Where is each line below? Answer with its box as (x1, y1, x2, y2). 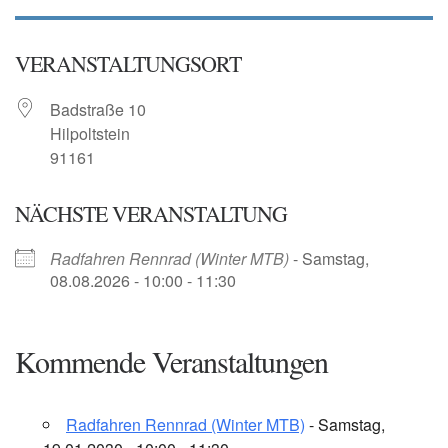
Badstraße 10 (50, 97, 146, 121)
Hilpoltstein (50, 121, 130, 145)
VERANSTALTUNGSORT (15, 48, 241, 78)
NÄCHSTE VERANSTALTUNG (15, 198, 287, 228)
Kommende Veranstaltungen (15, 340, 328, 381)
